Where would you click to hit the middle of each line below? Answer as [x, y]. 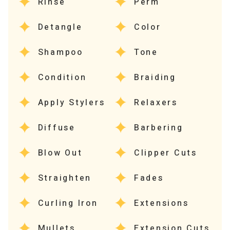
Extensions [161, 203]
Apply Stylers [71, 102]
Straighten [65, 178]
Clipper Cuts [165, 153]
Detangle [60, 27]
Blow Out [60, 153]
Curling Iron [68, 203]
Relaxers [156, 102]
